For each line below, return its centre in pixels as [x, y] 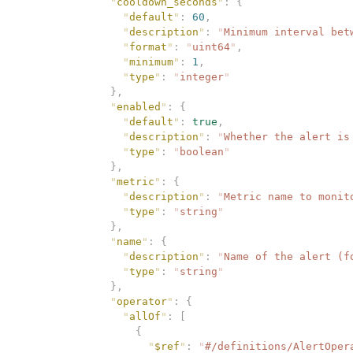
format [148, 46]
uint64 [211, 46]
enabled [139, 106]
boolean [202, 151]
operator [142, 301]
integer [202, 76]
